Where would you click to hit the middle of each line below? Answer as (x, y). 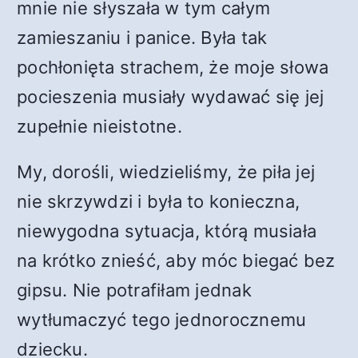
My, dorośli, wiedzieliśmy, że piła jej (166, 172)
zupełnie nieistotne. (99, 126)
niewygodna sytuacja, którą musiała (167, 231)
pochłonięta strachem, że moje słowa (173, 67)
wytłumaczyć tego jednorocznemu (162, 320)
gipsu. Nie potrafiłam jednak (134, 290)
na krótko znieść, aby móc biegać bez (176, 261)
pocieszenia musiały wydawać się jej (171, 97)
